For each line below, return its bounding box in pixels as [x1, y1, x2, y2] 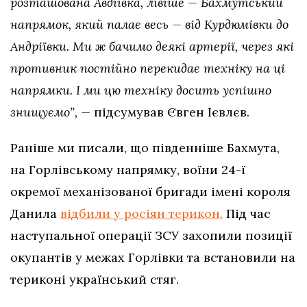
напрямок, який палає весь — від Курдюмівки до [10, 16, 288, 33]
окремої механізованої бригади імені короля [10, 184, 291, 200]
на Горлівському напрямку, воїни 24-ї [10, 162, 245, 178]
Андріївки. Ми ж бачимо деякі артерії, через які [10, 38, 294, 55]
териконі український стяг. [10, 271, 179, 288]
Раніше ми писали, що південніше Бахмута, [10, 140, 280, 156]
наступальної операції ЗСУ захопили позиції [10, 228, 292, 244]
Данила [10, 206, 60, 222]
